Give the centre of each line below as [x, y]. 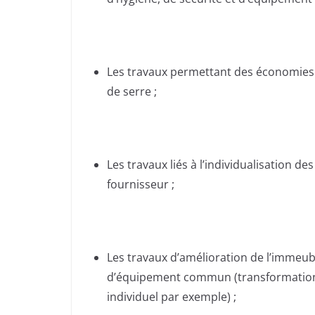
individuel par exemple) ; [172, 297]
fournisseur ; [141, 185]
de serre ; [132, 92]
